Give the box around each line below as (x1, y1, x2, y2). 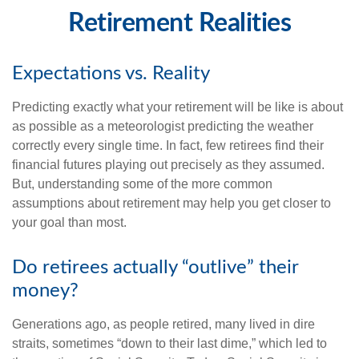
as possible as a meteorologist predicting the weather (12, 119, 313, 133)
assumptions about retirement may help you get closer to (12, 196, 331, 210)
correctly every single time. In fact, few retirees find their (12, 139, 324, 152)
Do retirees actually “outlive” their (12, 258, 298, 277)
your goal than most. (12, 216, 127, 229)
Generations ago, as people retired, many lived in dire (12, 317, 315, 331)
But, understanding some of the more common (12, 177, 272, 191)
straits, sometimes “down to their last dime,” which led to (12, 337, 327, 350)
